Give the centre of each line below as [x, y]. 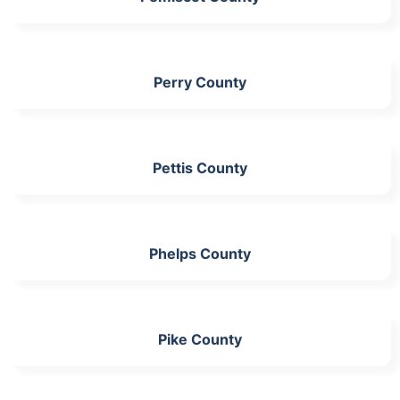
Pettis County [200, 167]
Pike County [200, 339]
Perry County [200, 82]
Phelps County [200, 253]
